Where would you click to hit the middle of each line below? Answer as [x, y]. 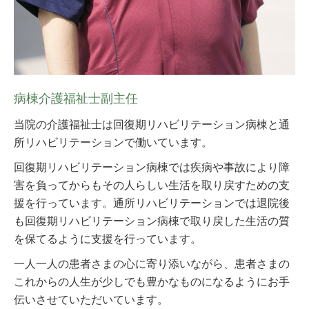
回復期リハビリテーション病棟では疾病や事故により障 [152, 168]
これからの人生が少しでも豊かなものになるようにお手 [152, 282]
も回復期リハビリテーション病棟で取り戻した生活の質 [152, 221]
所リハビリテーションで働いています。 [113, 143]
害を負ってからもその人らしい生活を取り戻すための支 [152, 186]
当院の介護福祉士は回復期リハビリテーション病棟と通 [152, 125]
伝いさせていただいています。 [91, 300]
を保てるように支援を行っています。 [108, 239]
